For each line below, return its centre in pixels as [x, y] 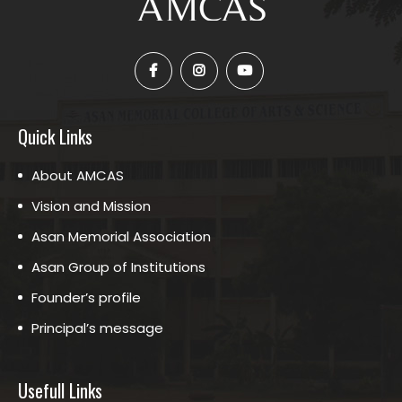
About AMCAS [78, 175]
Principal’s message [97, 328]
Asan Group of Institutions [118, 267]
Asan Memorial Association [121, 236]
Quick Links [55, 136]
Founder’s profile [86, 297]
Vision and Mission [91, 206]
